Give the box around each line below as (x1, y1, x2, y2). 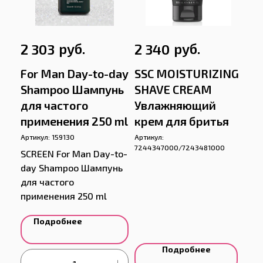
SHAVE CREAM (134, 82, 212, 97)
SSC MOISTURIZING (134, 66, 239, 81)
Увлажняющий (134, 98, 216, 113)
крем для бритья (134, 114, 229, 129)
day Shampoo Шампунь (21, 162, 123, 174)
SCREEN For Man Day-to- (21, 148, 127, 160)
